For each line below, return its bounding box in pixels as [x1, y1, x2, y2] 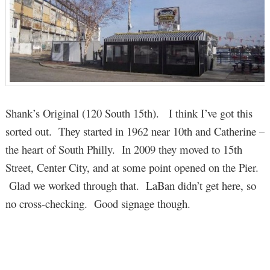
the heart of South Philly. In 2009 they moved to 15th [5, 141, 242, 157]
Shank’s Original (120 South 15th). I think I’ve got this [5, 105, 253, 121]
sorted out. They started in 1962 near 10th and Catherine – [5, 123, 265, 139]
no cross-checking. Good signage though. [5, 195, 190, 211]
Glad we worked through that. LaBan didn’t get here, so [5, 177, 256, 193]
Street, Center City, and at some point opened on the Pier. [5, 159, 259, 175]
